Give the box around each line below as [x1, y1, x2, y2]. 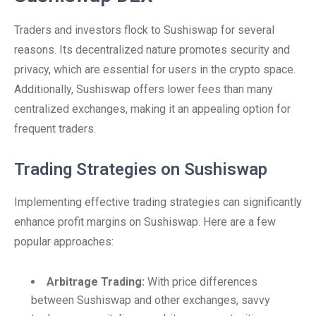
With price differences [145, 275, 257, 288]
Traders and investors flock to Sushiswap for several [14, 23, 274, 37]
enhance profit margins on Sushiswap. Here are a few [14, 215, 276, 229]
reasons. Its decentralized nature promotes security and [14, 43, 290, 56]
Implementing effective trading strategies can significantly [14, 195, 302, 209]
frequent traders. [14, 122, 96, 135]
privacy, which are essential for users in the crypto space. [14, 63, 296, 76]
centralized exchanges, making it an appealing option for [14, 102, 291, 116]
